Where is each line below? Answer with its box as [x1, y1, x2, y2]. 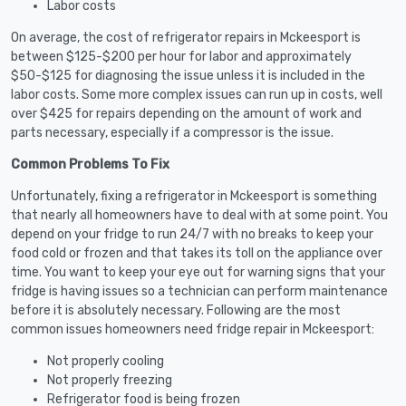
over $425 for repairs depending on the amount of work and [11, 105, 362, 121]
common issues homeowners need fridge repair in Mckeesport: [11, 321, 374, 337]
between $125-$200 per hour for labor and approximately [11, 48, 352, 64]
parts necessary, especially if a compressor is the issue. [11, 124, 333, 140]
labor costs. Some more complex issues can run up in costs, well [11, 86, 382, 102]
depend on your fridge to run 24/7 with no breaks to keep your [11, 226, 373, 242]
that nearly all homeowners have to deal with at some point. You [11, 207, 388, 223]
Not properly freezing [47, 372, 172, 388]
